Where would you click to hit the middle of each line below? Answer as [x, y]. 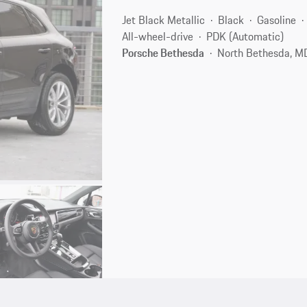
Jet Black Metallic [164, 20]
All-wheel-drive [158, 36]
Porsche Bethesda [163, 52]
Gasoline [277, 20]
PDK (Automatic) [245, 36]
